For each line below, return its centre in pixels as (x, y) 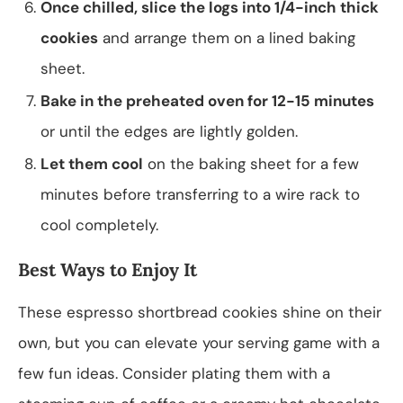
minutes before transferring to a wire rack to (200, 194)
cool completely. (99, 224)
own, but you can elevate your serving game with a (199, 342)
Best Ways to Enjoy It (107, 269)
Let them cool (92, 163)
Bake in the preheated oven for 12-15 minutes (207, 100)
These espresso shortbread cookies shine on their (200, 312)
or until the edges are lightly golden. (169, 131)
